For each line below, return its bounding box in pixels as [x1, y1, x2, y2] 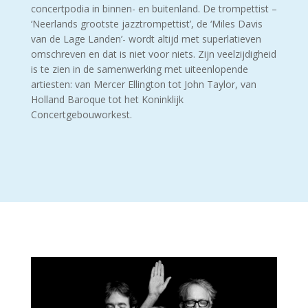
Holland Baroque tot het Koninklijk [30, 93, 184, 107]
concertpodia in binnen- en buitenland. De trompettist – [30, 2, 277, 16]
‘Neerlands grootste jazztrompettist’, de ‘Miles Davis [30, 17, 263, 31]
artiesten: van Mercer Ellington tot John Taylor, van [30, 78, 256, 91]
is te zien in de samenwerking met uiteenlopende [30, 63, 248, 76]
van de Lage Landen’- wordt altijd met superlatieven [30, 32, 261, 46]
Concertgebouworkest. [30, 108, 132, 122]
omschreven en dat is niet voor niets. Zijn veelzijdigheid [30, 47, 276, 61]
